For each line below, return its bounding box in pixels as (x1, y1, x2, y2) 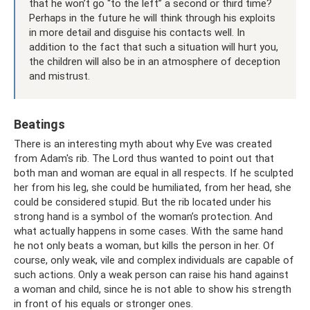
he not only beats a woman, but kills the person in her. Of (14, 239, 275, 252)
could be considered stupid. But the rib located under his (14, 195, 271, 208)
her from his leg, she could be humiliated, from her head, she (14, 181, 291, 194)
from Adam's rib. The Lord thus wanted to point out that (14, 152, 274, 165)
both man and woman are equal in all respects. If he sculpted (14, 166, 293, 179)
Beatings (14, 116, 65, 131)
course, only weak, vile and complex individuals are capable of (14, 253, 294, 266)
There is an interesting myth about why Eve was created (14, 137, 272, 150)
